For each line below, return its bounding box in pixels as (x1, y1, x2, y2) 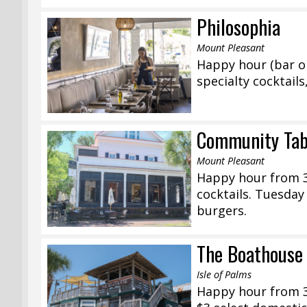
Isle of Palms (197, 268, 252, 282)
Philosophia (197, 12, 281, 41)
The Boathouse (197, 239, 304, 269)
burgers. (197, 202, 247, 219)
